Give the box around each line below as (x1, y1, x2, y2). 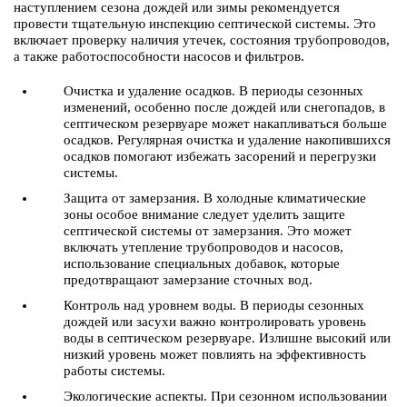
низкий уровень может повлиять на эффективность (64, 347, 366, 362)
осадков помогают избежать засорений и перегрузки (64, 149, 376, 164)
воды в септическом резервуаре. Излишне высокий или (64, 331, 391, 345)
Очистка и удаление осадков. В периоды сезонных (64, 84, 363, 98)
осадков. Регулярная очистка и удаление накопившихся (64, 133, 391, 147)
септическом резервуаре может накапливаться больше (64, 116, 387, 131)
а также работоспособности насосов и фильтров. (14, 49, 304, 64)
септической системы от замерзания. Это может (64, 223, 352, 238)
